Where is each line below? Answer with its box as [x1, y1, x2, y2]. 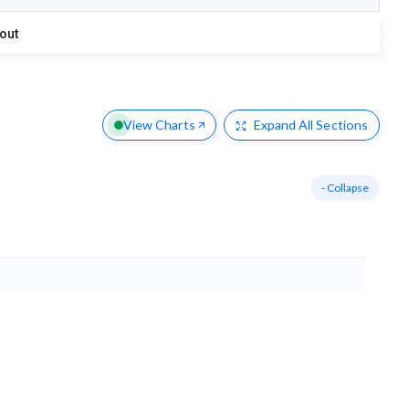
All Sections [296, 117, 368, 133]
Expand [253, 117, 297, 133]
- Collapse [321, 181, 369, 195]
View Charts [122, 117, 195, 133]
